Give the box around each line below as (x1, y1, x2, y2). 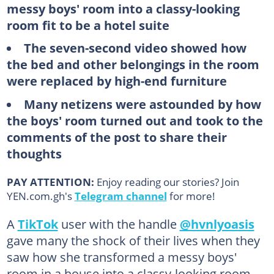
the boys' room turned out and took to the (6, 111, 263, 129)
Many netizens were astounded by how (23, 95, 261, 113)
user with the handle (57, 215, 180, 232)
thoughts (6, 144, 62, 162)
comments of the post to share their (6, 128, 227, 146)
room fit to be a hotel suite (6, 16, 169, 34)
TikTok (17, 215, 58, 232)
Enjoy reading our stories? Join (96, 174, 239, 189)
